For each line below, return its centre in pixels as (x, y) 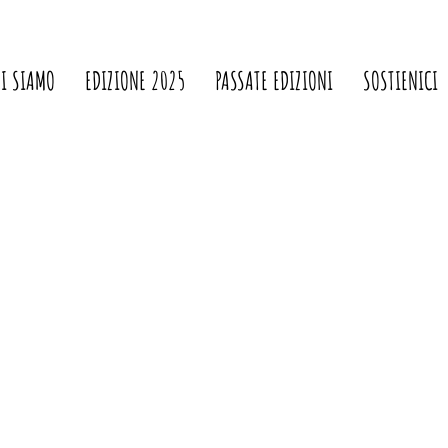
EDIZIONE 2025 (135, 80)
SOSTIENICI (400, 80)
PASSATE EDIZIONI (274, 80)
